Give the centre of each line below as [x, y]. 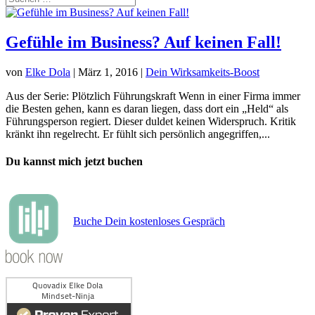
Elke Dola [48, 72]
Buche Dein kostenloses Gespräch [149, 221]
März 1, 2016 [108, 72]
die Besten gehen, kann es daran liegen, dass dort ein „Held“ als [147, 108]
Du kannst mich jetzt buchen [74, 162]
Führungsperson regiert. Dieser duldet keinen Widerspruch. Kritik [151, 121]
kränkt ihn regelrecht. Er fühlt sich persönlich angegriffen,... [138, 134]
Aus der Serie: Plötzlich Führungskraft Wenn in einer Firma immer [153, 96]
